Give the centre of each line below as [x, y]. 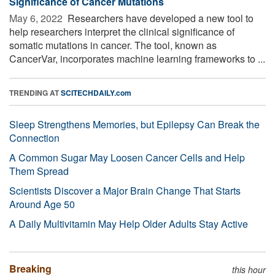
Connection [34, 137]
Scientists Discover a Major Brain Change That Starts [125, 190]
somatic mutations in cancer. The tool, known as [113, 45]
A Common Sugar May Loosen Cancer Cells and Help [127, 157]
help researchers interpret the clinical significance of [122, 31]
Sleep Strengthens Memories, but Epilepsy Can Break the [134, 124]
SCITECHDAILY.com [96, 92]
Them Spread [39, 171]
